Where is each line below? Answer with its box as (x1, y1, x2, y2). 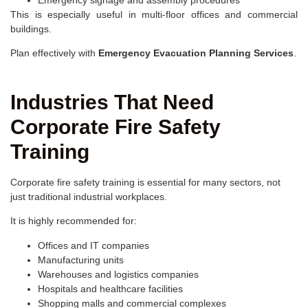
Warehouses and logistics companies (38, 268, 199, 280)
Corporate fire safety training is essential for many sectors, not (10, 176, 280, 188)
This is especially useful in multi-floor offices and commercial (10, 9, 298, 21)
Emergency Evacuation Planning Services (98, 47, 294, 59)
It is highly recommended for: (10, 215, 137, 227)
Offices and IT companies (38, 239, 149, 251)
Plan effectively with (10, 47, 98, 59)
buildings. (10, 23, 52, 35)
